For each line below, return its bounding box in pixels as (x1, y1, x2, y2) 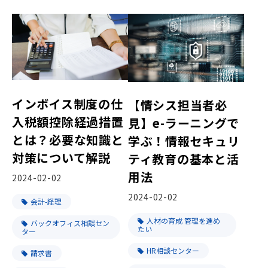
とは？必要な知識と (12, 130, 124, 148)
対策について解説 (12, 148, 111, 166)
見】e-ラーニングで (128, 114, 240, 132)
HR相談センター (147, 245, 199, 256)
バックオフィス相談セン (31, 217, 109, 228)
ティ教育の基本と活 (128, 150, 239, 168)
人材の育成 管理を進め (147, 215, 220, 226)
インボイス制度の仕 (12, 95, 123, 112)
